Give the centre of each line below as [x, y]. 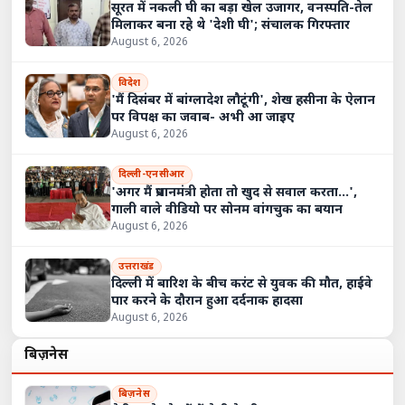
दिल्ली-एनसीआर [151, 175]
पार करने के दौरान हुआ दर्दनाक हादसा [207, 302]
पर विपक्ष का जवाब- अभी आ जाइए [202, 118]
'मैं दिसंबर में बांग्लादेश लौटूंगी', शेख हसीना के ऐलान [243, 101]
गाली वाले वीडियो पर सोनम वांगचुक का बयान [226, 210]
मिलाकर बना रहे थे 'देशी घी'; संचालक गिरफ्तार [230, 26]
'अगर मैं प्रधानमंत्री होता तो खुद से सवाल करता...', [234, 193]
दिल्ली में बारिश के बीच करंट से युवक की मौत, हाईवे [241, 285]
